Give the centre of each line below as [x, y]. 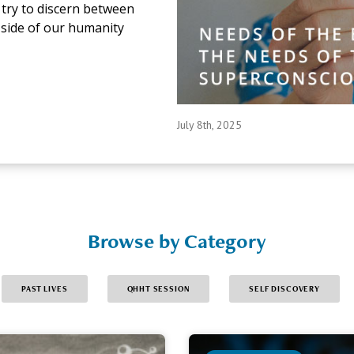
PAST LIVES [45, 288]
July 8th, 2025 [209, 124]
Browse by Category [177, 241]
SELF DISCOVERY [284, 288]
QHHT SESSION [158, 288]
